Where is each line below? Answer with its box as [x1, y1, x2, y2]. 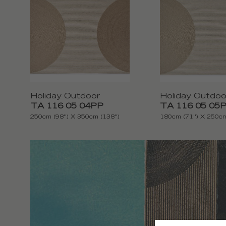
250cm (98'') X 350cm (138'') [30, 115, 120, 121]
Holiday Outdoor [30, 93, 100, 101]
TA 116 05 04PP [30, 103, 103, 111]
